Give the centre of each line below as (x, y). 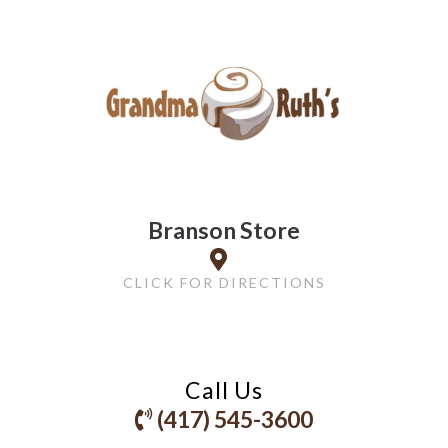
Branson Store (224, 229)
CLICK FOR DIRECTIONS (224, 282)
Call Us (224, 389)
